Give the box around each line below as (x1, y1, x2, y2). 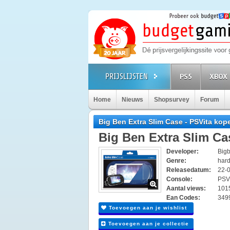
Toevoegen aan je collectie (106, 221, 189, 226)
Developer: (166, 148, 199, 155)
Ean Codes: (166, 194, 200, 201)
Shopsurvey (154, 96, 189, 103)
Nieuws (122, 96, 143, 103)
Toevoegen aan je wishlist (107, 205, 187, 210)
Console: (166, 176, 193, 183)
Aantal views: (166, 185, 206, 192)
